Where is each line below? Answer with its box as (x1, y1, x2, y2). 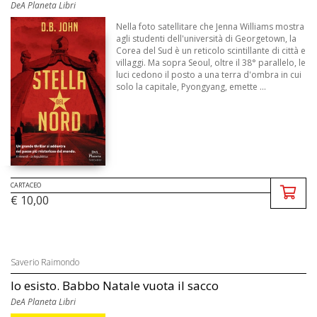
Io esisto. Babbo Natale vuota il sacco (11, 277, 219, 294)
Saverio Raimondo (11, 255, 79, 268)
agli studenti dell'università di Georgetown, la (116, 32, 297, 45)
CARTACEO (11, 180, 41, 190)
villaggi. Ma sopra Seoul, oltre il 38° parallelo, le (116, 56, 306, 69)
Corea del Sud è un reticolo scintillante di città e (116, 44, 306, 57)
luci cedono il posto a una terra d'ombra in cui (116, 68, 302, 81)
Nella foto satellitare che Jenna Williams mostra (116, 20, 305, 33)
